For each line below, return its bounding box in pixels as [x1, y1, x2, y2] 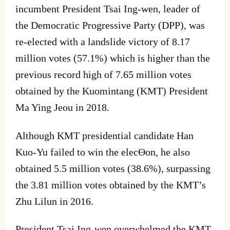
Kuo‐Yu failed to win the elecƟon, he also [15, 146, 190, 158]
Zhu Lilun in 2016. [15, 195, 93, 207]
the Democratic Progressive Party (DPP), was [15, 20, 205, 31]
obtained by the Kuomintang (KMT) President [15, 85, 208, 97]
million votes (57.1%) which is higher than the [15, 52, 210, 64]
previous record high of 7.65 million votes [15, 69, 191, 81]
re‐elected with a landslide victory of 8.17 [15, 36, 190, 48]
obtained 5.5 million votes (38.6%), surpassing [15, 162, 210, 174]
